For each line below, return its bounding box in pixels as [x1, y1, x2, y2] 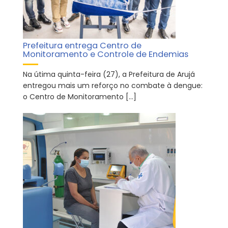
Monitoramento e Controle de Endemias [23, 48, 188, 60]
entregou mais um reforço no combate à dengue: [23, 80, 203, 91]
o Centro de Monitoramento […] [23, 91, 136, 102]
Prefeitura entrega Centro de [23, 39, 141, 51]
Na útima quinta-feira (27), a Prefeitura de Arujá [23, 69, 195, 79]
